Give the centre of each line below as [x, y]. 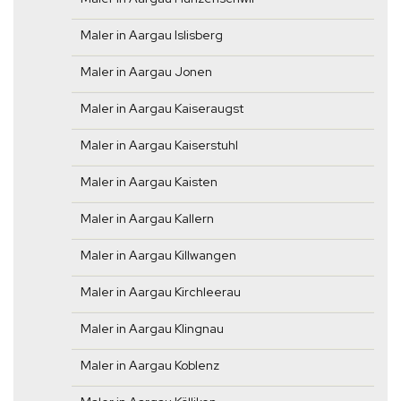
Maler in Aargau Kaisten [149, 182]
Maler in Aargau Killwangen [158, 256]
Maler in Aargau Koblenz [150, 366]
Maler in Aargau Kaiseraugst [162, 109]
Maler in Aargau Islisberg [152, 35]
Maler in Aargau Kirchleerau [161, 292]
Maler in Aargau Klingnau [152, 329]
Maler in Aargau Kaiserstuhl [159, 145]
